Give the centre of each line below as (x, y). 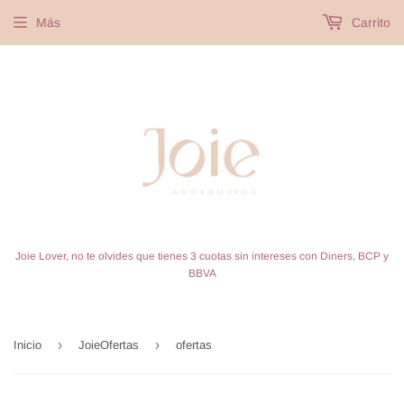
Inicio (28, 345)
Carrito (369, 23)
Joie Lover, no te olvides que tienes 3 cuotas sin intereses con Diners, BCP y (202, 256)
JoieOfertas (109, 345)
